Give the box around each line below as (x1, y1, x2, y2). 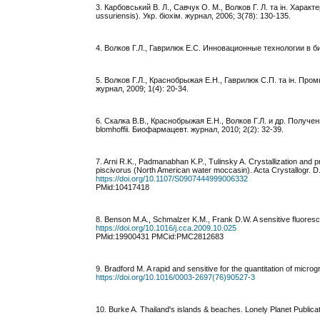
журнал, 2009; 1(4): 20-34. (96, 84, 189, 94)
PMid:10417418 (96, 183, 150, 192)
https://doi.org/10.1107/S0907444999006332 (96, 174, 249, 184)
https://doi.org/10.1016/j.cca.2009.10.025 (96, 224, 237, 233)
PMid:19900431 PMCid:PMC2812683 (96, 232, 224, 241)
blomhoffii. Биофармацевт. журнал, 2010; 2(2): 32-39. (96, 125, 284, 134)
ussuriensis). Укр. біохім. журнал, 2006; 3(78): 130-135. (96, 11, 291, 21)
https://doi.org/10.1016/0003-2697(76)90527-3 (96, 273, 256, 282)
